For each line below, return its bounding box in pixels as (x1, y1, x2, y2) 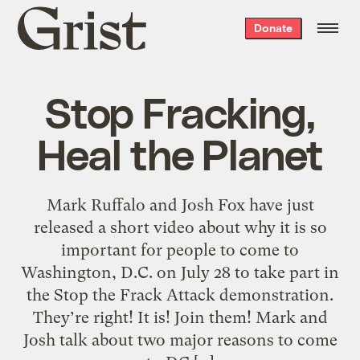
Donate (253, 21, 292, 35)
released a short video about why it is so (33, 217, 327, 237)
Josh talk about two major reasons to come (22, 329, 337, 350)
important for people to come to (61, 239, 299, 260)
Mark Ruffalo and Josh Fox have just (46, 194, 314, 215)
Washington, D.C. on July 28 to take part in (21, 262, 339, 282)
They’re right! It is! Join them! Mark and (32, 307, 328, 327)
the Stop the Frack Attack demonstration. (27, 284, 333, 305)
